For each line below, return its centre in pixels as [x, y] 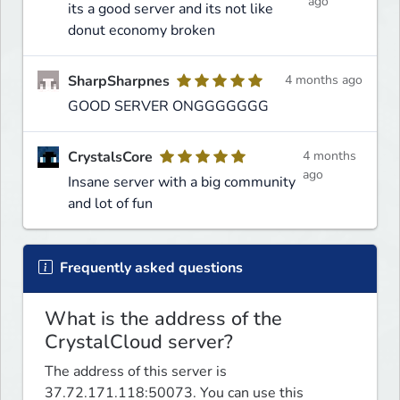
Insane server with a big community [182, 182]
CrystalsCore [110, 157]
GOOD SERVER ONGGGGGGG [168, 106]
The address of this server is [136, 371]
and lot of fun [110, 203]
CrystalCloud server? [139, 342]
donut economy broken [142, 30]
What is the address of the [163, 318]
